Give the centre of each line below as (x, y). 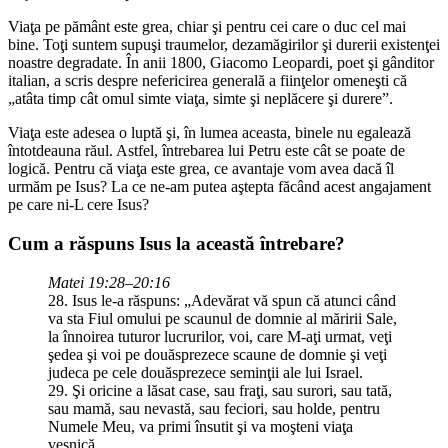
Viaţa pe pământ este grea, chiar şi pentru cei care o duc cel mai (207, 27)
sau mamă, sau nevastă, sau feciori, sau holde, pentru (214, 408)
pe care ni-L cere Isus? (78, 205)
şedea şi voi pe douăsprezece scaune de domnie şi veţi (217, 354)
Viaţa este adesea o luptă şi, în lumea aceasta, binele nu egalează (209, 133)
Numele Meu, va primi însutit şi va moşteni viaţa (200, 426)
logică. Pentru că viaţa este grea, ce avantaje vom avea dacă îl (201, 169)
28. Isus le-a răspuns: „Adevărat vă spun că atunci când (222, 300)
